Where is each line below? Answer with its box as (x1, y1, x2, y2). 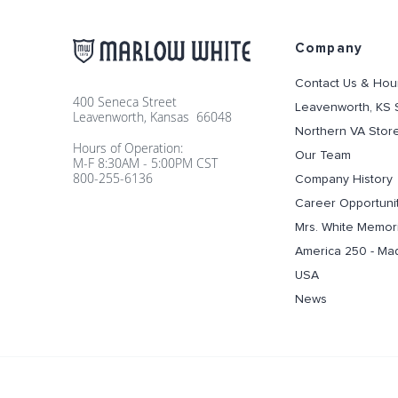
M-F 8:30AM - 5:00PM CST (73, 154, 218, 171)
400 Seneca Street (73, 92, 177, 110)
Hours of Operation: (73, 139, 183, 156)
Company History (295, 173, 393, 186)
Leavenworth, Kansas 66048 (73, 107, 232, 125)
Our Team (295, 149, 351, 162)
